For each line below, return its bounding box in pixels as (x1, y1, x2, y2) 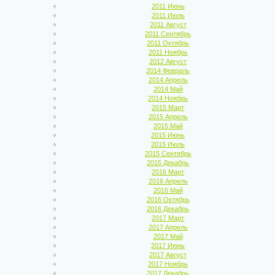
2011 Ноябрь (148, 48, 188, 56)
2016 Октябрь (146, 196, 190, 203)
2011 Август (149, 21, 187, 28)
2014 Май (153, 85, 183, 93)
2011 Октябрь (147, 39, 190, 47)
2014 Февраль (146, 67, 190, 74)
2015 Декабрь (147, 159, 190, 166)
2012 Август (149, 58, 187, 65)
